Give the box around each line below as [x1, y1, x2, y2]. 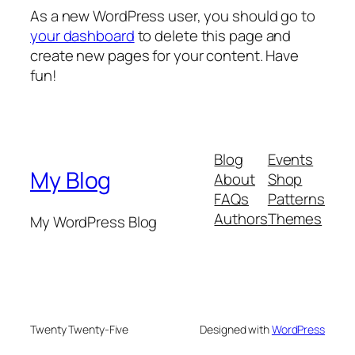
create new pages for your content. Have [30, 44, 300, 66]
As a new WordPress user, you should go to [30, 5, 315, 26]
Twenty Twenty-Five [30, 321, 129, 337]
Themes [267, 208, 323, 229]
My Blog [30, 165, 112, 197]
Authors [214, 208, 268, 229]
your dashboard [30, 25, 135, 46]
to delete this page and [134, 25, 292, 46]
